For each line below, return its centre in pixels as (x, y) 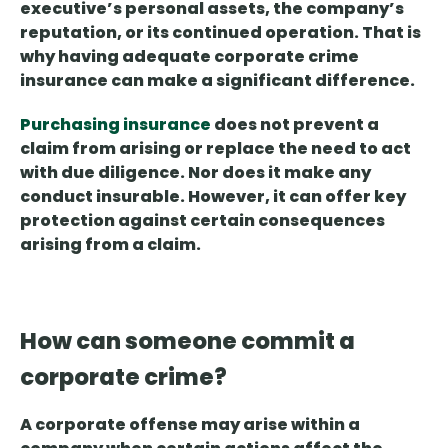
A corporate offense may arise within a (190, 425)
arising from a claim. (110, 245)
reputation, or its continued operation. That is (220, 33)
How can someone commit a (187, 341)
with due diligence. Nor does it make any (195, 173)
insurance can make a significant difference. (217, 81)
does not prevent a (295, 125)
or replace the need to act (296, 149)
